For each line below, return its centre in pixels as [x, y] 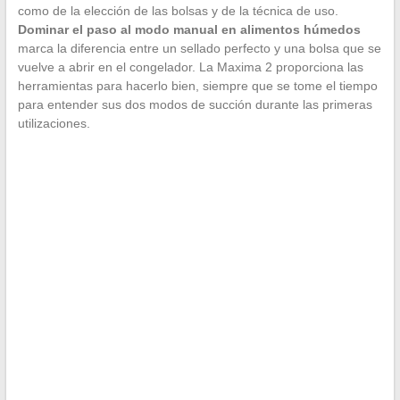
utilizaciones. [54, 123]
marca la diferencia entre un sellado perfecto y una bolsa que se [199, 48]
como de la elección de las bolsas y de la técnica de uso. [178, 10]
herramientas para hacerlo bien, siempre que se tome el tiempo [197, 85]
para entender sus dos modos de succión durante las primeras [195, 104]
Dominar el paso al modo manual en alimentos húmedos [189, 29]
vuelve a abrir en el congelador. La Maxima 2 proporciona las [190, 67]
